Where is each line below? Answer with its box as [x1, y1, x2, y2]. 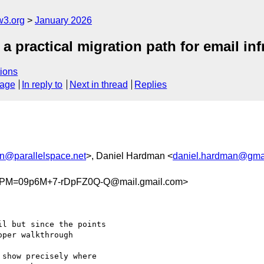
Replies [134, 80, 167, 90]
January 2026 [35, 15, 92, 25]
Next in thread [69, 80, 128, 90]
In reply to [22, 80, 63, 90]
